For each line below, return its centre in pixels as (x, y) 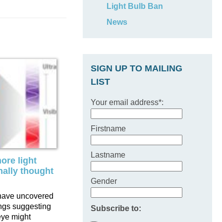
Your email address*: (127, 102)
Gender (104, 181)
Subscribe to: (116, 208)
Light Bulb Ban (135, 6)
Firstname (109, 129)
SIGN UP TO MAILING (137, 68)
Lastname (108, 155)
